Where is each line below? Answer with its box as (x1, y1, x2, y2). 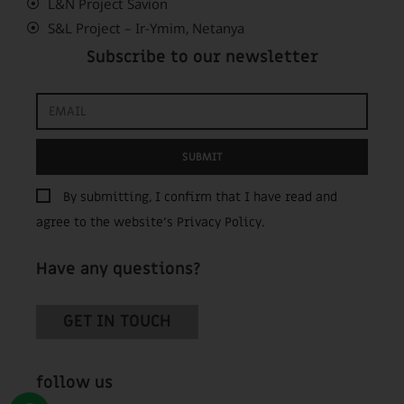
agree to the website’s (36, 213, 177, 231)
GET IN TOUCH (63, 310, 171, 332)
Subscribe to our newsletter (86, 46, 318, 68)
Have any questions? (36, 258, 201, 280)
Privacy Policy (177, 213, 262, 231)
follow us (36, 372, 113, 393)
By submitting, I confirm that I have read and (63, 188, 337, 206)
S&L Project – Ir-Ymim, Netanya (47, 18, 244, 37)
